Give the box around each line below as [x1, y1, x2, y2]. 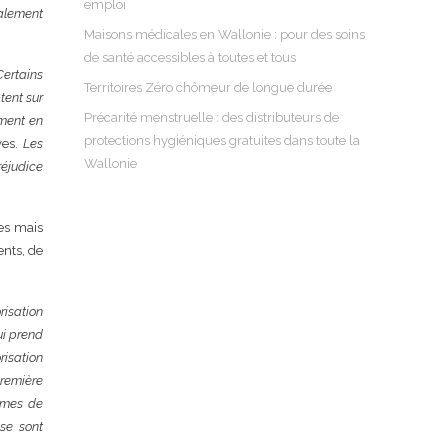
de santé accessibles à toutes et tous [84, 50, 297, 65]
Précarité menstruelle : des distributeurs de [84, 110, 340, 125]
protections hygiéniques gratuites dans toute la [84, 133, 361, 148]
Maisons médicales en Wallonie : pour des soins [84, 27, 366, 42]
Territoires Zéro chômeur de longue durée [84, 80, 333, 95]
